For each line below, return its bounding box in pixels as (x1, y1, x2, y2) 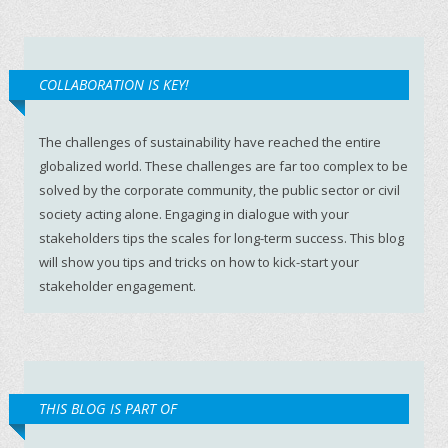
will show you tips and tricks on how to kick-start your (39, 253, 359, 271)
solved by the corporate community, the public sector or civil (39, 181, 400, 199)
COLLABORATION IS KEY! (39, 75, 189, 94)
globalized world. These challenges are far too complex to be (39, 157, 408, 175)
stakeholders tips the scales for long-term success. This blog (39, 229, 404, 247)
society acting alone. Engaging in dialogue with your (39, 205, 349, 223)
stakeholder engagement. (39, 277, 196, 295)
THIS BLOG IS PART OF (39, 399, 177, 418)
